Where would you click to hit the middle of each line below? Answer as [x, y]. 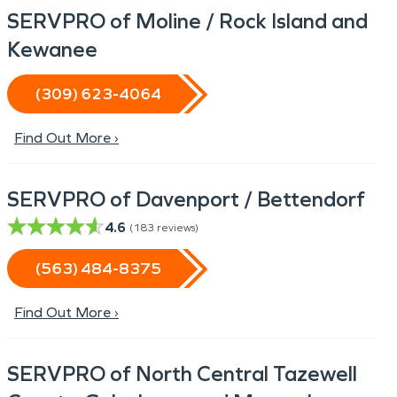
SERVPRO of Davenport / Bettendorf [186, 199]
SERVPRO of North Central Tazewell [182, 374]
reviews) [178, 228]
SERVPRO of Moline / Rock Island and [187, 21]
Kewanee [52, 50]
